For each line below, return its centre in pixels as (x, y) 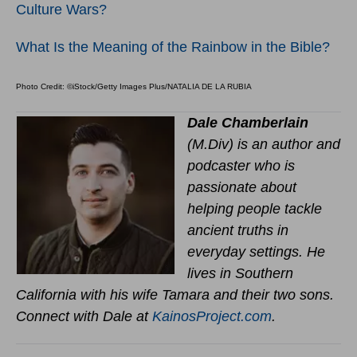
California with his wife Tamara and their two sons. (175, 294)
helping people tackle (255, 208)
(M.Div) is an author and (264, 144)
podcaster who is (241, 165)
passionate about (242, 187)
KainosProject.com (212, 316)
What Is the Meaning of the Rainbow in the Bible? (173, 47)
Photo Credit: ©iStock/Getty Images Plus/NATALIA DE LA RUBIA (134, 86)
